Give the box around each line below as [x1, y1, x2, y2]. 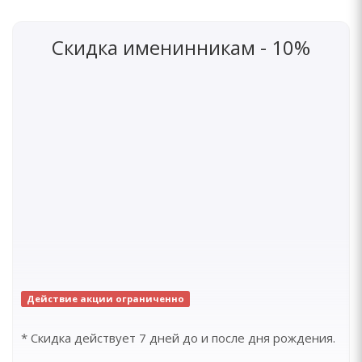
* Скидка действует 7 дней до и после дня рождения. [21, 330, 335, 346]
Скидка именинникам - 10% [52, 34, 310, 61]
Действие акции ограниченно [26, 293, 184, 305]
